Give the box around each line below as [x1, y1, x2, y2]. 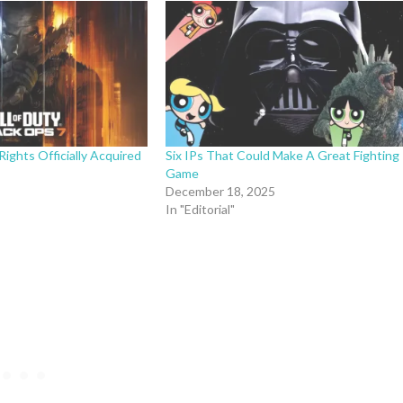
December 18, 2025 [166, 183, 276, 199]
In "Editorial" [166, 201, 236, 217]
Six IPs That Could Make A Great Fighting [166, 147, 400, 163]
